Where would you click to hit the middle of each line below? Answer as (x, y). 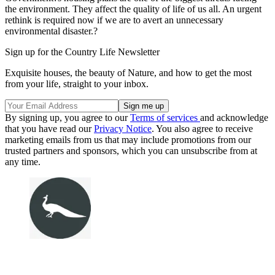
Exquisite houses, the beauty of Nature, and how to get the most (128, 72)
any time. (23, 161)
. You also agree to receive (202, 128)
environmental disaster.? (51, 31)
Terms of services (165, 117)
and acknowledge (234, 117)
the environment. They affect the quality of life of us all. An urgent (133, 9)
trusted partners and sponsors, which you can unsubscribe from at (131, 150)
